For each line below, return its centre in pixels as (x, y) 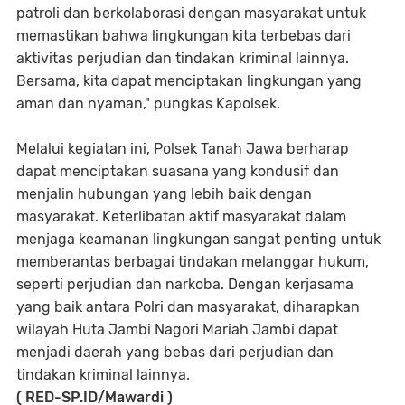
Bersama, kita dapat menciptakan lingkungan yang (189, 81)
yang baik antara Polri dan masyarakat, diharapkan (188, 307)
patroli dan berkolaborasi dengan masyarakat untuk (191, 14)
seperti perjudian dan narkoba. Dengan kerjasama (185, 285)
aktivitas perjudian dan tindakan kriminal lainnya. (183, 59)
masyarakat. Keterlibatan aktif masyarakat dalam (181, 217)
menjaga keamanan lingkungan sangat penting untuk (198, 240)
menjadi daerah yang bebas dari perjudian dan (175, 353)
